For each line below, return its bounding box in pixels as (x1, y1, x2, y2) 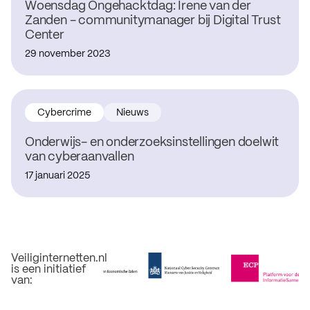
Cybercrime (37, 108, 91, 118)
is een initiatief (11, 264, 86, 275)
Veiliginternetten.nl (11, 253, 107, 264)
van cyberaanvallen (25, 151, 134, 163)
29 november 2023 (25, 49, 110, 59)
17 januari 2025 (25, 171, 90, 181)
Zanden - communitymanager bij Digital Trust (25, 15, 281, 27)
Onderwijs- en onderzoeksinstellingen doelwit (25, 136, 280, 149)
